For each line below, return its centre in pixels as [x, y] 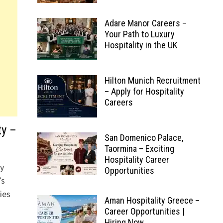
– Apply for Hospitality [144, 91]
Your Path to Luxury [139, 34]
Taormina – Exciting [139, 149]
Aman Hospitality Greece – [152, 200]
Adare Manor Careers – [145, 23]
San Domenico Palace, [144, 138]
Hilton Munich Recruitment [152, 80]
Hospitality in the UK [141, 45]
